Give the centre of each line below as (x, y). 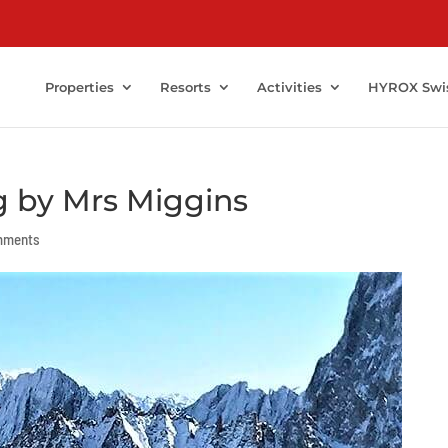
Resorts (185, 87)
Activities (289, 87)
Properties (79, 87)
